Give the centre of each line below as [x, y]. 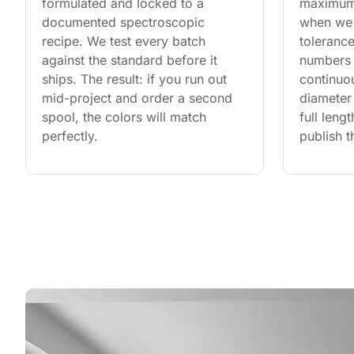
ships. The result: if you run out [136, 79]
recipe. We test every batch [126, 41]
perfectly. [70, 136]
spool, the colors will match [126, 117]
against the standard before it [132, 60]
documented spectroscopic [125, 23]
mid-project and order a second [139, 98]
